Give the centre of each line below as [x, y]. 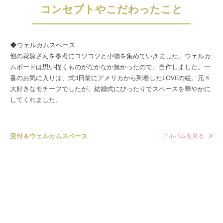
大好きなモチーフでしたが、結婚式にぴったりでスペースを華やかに [110, 89]
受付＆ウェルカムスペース [49, 136]
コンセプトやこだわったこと [111, 9]
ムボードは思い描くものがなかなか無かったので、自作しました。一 [110, 67]
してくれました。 [36, 100]
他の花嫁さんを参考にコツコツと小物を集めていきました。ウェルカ [110, 56]
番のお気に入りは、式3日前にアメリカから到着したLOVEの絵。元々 [110, 78]
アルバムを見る [183, 135]
